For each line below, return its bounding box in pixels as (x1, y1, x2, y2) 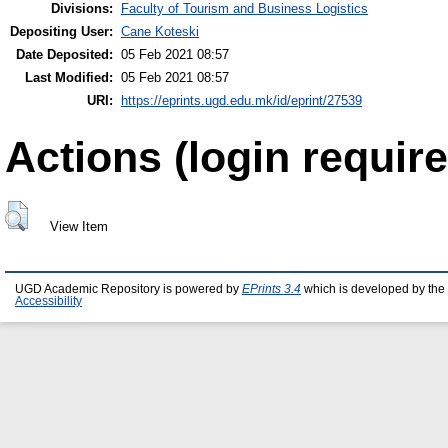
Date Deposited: (16, 47, 113, 63)
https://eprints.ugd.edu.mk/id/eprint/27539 (121, 93, 362, 109)
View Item (49, 218, 108, 234)
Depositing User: (10, 24, 113, 40)
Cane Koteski (121, 24, 199, 40)
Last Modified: (25, 70, 113, 86)
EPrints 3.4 (242, 283, 301, 296)
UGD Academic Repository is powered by (15, 283, 242, 296)
